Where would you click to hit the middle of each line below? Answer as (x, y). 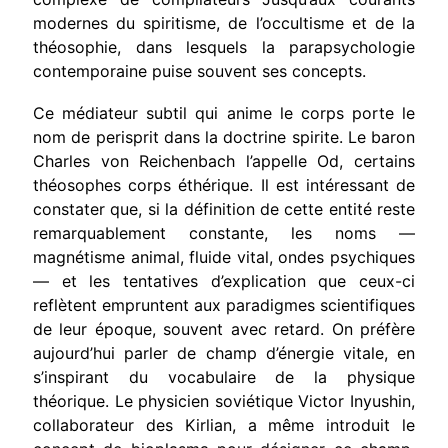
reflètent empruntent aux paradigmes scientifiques (224, 304)
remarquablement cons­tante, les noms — (224, 232)
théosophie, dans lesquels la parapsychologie (224, 46)
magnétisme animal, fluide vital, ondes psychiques (224, 256)
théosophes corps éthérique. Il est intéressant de (224, 184)
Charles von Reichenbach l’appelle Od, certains (224, 160)
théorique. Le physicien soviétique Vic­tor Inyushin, (224, 400)
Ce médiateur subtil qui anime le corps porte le (224, 112)
